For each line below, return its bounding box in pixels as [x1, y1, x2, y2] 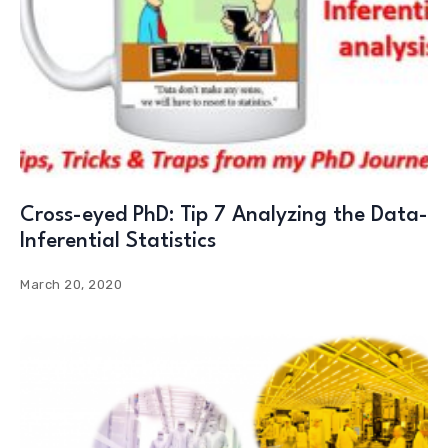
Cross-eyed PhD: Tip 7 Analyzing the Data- [20, 205, 428, 227]
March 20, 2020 [20, 277, 123, 293]
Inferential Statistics [20, 231, 216, 253]
